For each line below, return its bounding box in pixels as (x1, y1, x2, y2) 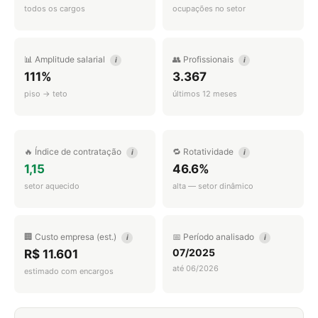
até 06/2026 (172, 263, 219, 273)
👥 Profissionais (172, 54, 236, 65)
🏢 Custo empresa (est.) (24, 231, 119, 242)
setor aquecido (24, 181, 79, 191)
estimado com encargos (24, 266, 114, 276)
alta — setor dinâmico (172, 181, 253, 191)
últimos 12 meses (172, 89, 237, 99)
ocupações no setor (172, 4, 246, 13)
